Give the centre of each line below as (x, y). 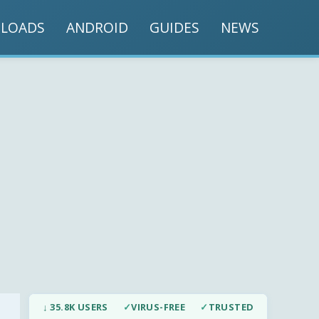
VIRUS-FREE (158, 307)
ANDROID (97, 27)
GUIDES (174, 27)
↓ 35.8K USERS (75, 307)
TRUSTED (231, 307)
